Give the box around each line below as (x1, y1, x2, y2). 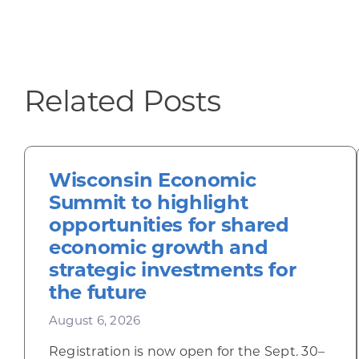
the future (48, 284, 147, 304)
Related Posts (23, 89, 221, 119)
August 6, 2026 (48, 316, 141, 328)
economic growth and (48, 240, 268, 259)
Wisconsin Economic (48, 172, 256, 192)
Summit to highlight (48, 195, 248, 214)
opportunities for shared (48, 217, 289, 236)
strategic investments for (48, 262, 296, 281)
